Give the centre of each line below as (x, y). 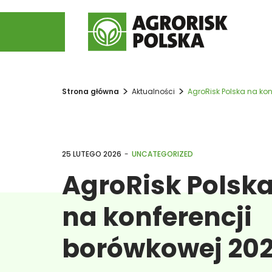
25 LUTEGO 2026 (92, 154)
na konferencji (157, 217)
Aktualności (153, 91)
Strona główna (90, 91)
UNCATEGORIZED (162, 154)
